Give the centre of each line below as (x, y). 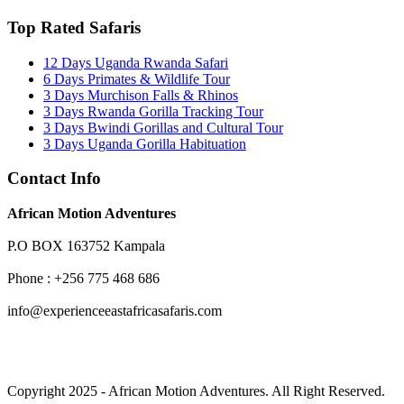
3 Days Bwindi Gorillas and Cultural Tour (163, 127)
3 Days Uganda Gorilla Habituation (145, 143)
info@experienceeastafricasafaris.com (115, 311)
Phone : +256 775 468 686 (83, 279)
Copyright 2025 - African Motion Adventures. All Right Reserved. (196, 391)
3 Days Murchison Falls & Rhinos (141, 95)
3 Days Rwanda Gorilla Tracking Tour (153, 111)
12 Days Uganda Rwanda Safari (136, 62)
